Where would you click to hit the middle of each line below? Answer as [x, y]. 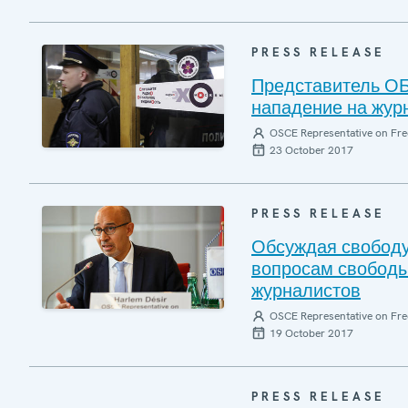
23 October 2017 [311, 150]
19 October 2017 [311, 333]
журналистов [306, 291]
